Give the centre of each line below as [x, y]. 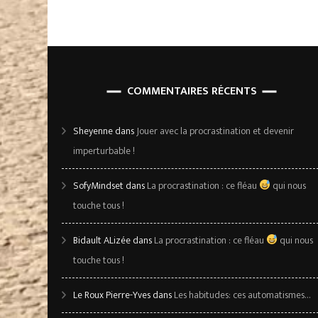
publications [108, 19]
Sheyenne [93, 131]
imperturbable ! [104, 150]
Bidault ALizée [102, 240]
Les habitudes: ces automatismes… [242, 295]
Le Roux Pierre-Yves [112, 295]
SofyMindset [98, 185]
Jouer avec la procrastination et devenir [215, 131]
